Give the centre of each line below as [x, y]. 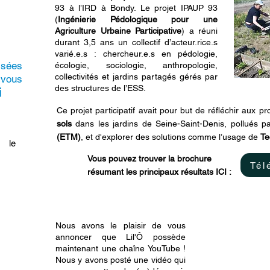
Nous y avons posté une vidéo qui [121, 260]
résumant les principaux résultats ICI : [161, 172]
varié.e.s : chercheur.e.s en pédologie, [136, 54]
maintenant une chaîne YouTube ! [121, 248]
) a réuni [199, 31]
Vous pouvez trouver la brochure [149, 159]
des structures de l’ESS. [100, 88]
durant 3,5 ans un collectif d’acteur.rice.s [136, 42]
